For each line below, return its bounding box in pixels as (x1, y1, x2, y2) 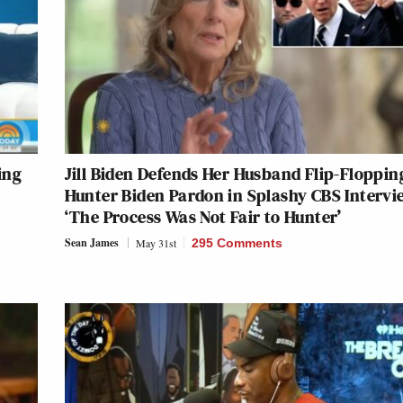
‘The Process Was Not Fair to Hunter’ (64, 204, 342, 230)
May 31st (135, 236, 176, 251)
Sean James (64, 235, 119, 251)
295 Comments (191, 236, 282, 251)
